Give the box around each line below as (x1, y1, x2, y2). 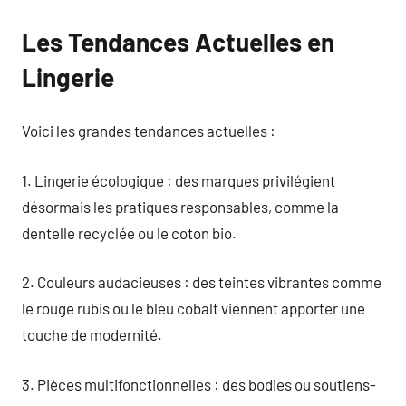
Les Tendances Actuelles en (22, 25, 334, 57)
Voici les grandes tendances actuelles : (22, 121, 275, 140)
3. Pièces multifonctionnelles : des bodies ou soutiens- (22, 374, 376, 393)
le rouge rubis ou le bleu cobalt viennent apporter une (22, 299, 365, 317)
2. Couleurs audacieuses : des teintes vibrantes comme (22, 273, 382, 291)
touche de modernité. (22, 325, 162, 343)
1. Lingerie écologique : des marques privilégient (22, 170, 335, 189)
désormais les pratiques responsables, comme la (22, 197, 339, 216)
